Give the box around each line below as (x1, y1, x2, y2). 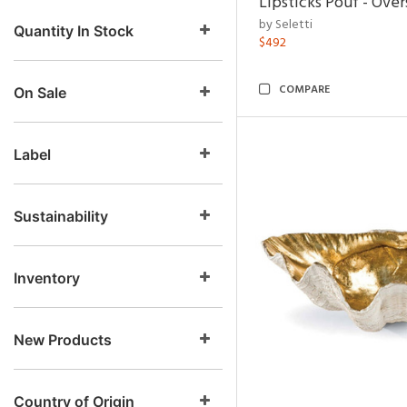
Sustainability (14, 207, 108, 225)
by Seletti (259, 15, 313, 35)
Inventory (14, 269, 80, 287)
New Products (14, 331, 112, 349)
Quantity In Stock (14, 22, 134, 40)
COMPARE (279, 81, 330, 99)
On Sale (14, 84, 66, 102)
